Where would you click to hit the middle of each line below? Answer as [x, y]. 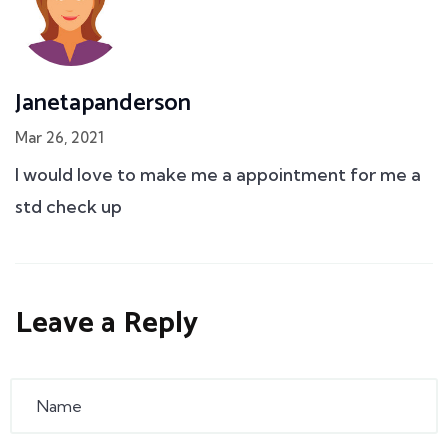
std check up [68, 206]
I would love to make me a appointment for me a [218, 174]
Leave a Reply [106, 323]
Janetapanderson [103, 103]
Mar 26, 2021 [59, 137]
